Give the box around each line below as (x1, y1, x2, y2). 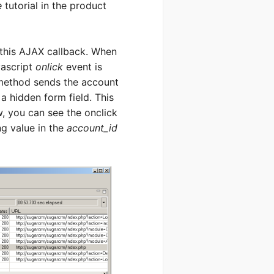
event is (63, 61, 102, 73)
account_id (67, 122, 117, 134)
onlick (35, 61, 63, 73)
